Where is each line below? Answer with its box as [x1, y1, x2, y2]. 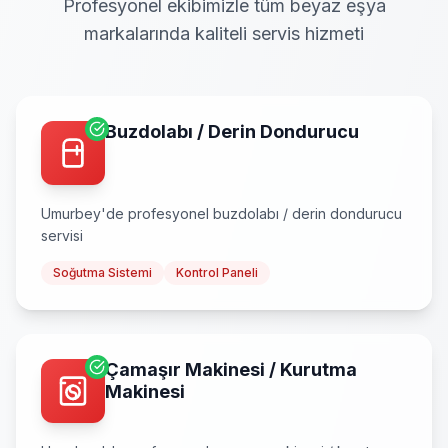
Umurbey [41, 205, 101, 222]
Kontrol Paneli [176, 265, 258, 280]
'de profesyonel [101, 205, 213, 222]
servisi [41, 227, 83, 244]
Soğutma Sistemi [53, 265, 152, 280]
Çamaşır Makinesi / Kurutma [105, 359, 357, 380]
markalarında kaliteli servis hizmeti [84, 23, 364, 44]
